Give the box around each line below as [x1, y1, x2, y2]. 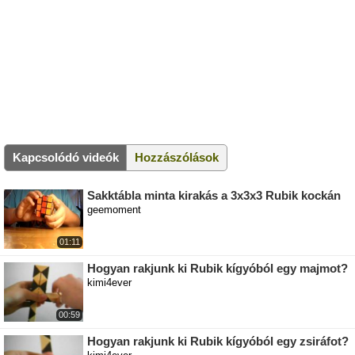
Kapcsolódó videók [13, 151, 119, 165]
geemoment [87, 204, 141, 216]
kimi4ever [87, 277, 132, 289]
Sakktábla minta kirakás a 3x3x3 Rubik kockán [87, 189, 341, 203]
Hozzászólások [135, 151, 219, 165]
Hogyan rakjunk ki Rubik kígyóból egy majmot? [87, 261, 348, 276]
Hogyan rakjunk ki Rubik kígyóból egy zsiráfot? [87, 334, 349, 349]
